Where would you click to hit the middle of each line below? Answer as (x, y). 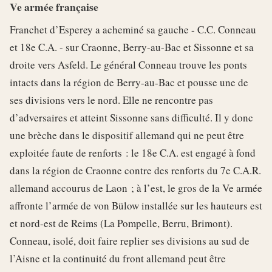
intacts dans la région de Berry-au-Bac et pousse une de (129, 82)
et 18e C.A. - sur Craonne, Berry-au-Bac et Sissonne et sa (132, 47)
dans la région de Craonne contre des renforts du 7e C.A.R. (135, 170)
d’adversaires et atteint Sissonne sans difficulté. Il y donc (131, 117)
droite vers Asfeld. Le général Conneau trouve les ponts (128, 64)
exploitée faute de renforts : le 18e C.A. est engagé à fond (133, 152)
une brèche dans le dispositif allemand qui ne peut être (127, 135)
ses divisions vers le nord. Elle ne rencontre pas (111, 100)
